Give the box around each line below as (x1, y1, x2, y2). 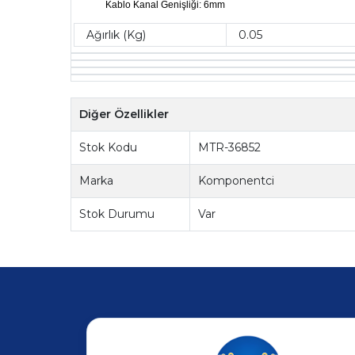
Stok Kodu (79, 140, 138, 155)
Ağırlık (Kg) (86, 27, 147, 42)
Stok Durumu (79, 207, 155, 222)
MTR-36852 (198, 140, 261, 155)
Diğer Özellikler (79, 107, 170, 122)
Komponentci (198, 174, 275, 189)
